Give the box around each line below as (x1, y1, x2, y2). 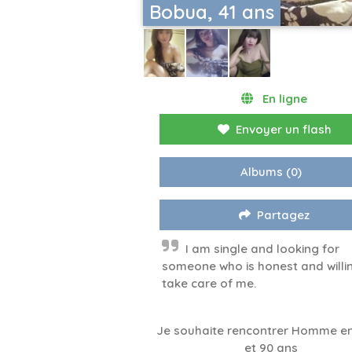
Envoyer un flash (235, 122, 332, 137)
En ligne (259, 91, 308, 107)
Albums (240, 164, 284, 180)
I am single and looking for (185, 241, 339, 257)
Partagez (257, 207, 310, 223)
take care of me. (162, 276, 256, 291)
